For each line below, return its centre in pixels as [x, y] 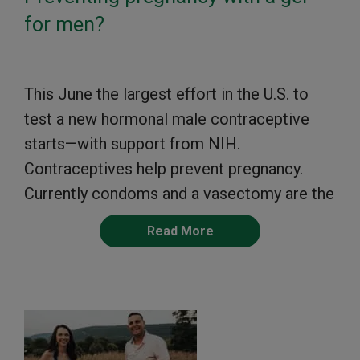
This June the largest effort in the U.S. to [166, 94]
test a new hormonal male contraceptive [167, 119]
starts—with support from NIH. [132, 144]
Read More [180, 231]
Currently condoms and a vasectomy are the [179, 194]
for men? [64, 25]
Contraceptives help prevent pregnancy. [164, 169]
